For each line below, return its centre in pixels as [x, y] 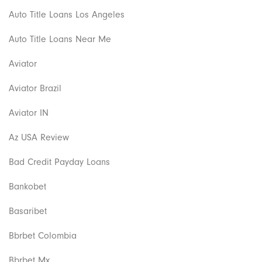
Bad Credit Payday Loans [59, 162]
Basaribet [28, 211]
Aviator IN [29, 113]
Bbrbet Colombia [43, 235]
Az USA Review [39, 137]
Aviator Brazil [35, 88]
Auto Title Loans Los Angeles [67, 14]
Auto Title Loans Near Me [60, 39]
